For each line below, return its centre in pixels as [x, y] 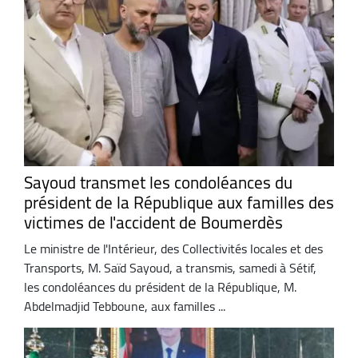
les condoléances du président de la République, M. [160, 287]
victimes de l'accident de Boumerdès [153, 223]
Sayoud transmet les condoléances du [158, 183]
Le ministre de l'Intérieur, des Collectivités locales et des [173, 249]
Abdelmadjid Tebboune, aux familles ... [125, 306]
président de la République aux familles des [179, 203]
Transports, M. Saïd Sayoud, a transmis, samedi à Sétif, [170, 268]
